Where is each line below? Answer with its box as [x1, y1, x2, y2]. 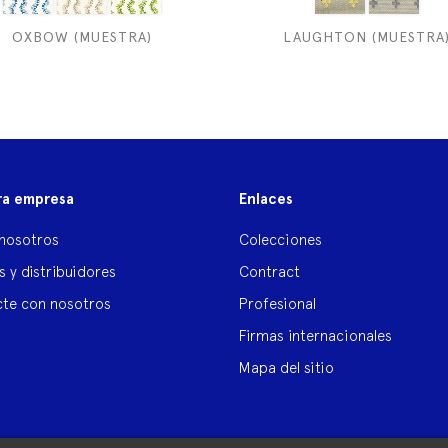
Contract [239, 262, 300, 280]
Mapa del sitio [239, 358, 334, 376]
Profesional [239, 294, 316, 312]
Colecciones [239, 230, 322, 248]
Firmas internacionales [239, 326, 392, 344]
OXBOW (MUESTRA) [11, 28, 152, 45]
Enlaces [239, 189, 293, 208]
